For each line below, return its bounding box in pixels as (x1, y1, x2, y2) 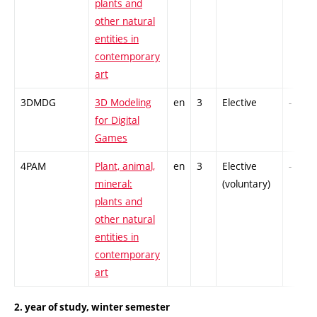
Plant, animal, (95, 158, 155, 173)
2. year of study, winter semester (14, 301, 170, 314)
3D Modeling (95, 95, 151, 109)
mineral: (95, 176, 132, 190)
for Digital (95, 113, 139, 127)
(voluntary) (222, 176, 270, 190)
